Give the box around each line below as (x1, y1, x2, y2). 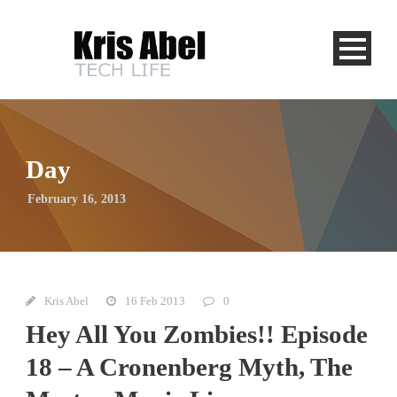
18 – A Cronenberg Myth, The (26, 352, 353, 381)
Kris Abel (44, 293, 89, 307)
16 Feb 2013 (125, 293, 185, 307)
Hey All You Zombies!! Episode (26, 319, 368, 348)
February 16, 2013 (27, 191, 126, 206)
